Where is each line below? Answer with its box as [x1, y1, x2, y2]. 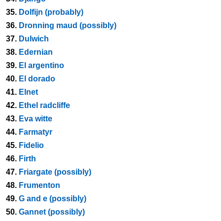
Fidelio [19, 141, 44, 149]
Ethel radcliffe [19, 101, 70, 110]
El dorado [19, 74, 55, 83]
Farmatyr [19, 128, 52, 136]
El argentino [19, 61, 64, 70]
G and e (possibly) [19, 194, 86, 203]
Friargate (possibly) [19, 168, 91, 176]
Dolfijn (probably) [19, 8, 83, 16]
